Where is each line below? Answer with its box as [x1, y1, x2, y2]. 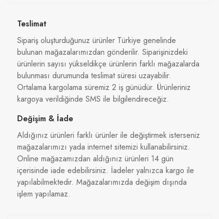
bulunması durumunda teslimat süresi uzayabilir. [17, 70, 171, 82]
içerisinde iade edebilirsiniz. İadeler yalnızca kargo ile [17, 165, 194, 176]
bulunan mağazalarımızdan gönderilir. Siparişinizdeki [17, 46, 188, 58]
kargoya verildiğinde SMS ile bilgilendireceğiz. [17, 93, 169, 105]
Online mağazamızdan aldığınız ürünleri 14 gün [17, 153, 174, 165]
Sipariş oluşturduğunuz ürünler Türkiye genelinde [17, 35, 176, 46]
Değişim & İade [17, 113, 73, 125]
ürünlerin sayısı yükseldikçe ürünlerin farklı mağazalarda [17, 58, 199, 70]
